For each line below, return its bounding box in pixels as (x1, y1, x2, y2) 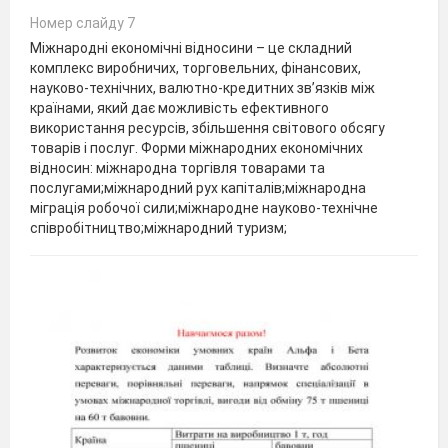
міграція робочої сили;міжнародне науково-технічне (30, 199, 378, 216)
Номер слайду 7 (30, 14, 135, 31)
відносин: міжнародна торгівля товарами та (30, 159, 325, 176)
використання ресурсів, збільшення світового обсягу (30, 119, 385, 136)
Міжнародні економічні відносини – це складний (30, 39, 352, 56)
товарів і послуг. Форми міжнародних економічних (30, 139, 363, 156)
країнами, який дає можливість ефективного (30, 99, 329, 116)
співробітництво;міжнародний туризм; (30, 219, 287, 236)
